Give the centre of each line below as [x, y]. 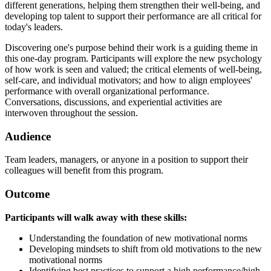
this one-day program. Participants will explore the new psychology [133, 58]
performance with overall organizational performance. [107, 91]
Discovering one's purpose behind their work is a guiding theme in [131, 47]
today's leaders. [34, 27]
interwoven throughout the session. [71, 113]
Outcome [27, 194]
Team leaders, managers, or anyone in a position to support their [126, 160]
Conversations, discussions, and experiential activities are [113, 102]
